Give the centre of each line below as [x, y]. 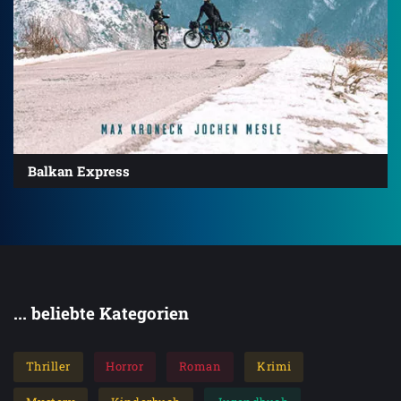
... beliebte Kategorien [101, 312]
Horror [125, 367]
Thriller [48, 367]
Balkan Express [79, 171]
